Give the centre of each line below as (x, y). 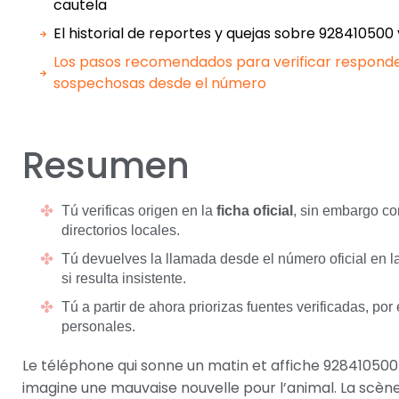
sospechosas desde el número (160, 83)
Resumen (106, 166)
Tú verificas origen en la (139, 211)
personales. (98, 326)
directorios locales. (121, 230)
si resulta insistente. (124, 278)
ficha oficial (255, 211)
